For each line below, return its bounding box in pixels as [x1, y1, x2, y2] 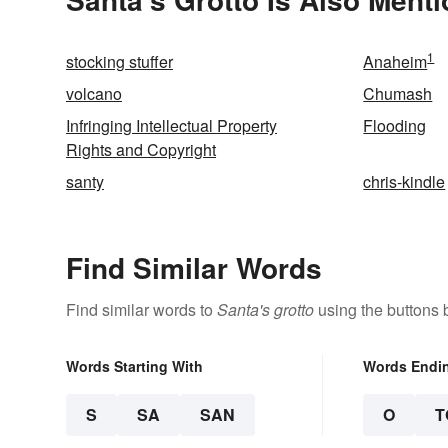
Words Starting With [66, 356, 203, 377]
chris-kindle [363, 170, 446, 194]
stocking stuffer [66, 50, 173, 74]
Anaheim [363, 50, 428, 74]
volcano [66, 82, 122, 106]
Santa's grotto [217, 298, 314, 322]
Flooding [363, 114, 427, 138]
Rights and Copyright [66, 138, 216, 162]
